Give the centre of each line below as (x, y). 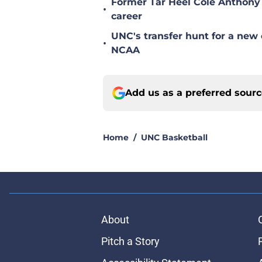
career (127, 16)
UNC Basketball (174, 138)
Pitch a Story (130, 242)
